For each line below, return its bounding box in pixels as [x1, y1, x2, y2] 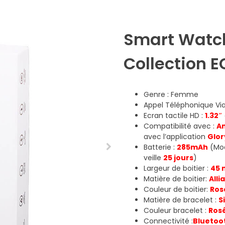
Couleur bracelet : [144, 205, 209, 215]
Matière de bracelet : [144, 194, 219, 205]
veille [144, 152, 164, 163]
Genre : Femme [144, 89, 199, 99]
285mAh [177, 142, 208, 152]
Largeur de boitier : [144, 163, 211, 173]
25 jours [163, 152, 194, 163]
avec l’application [144, 131, 208, 142]
